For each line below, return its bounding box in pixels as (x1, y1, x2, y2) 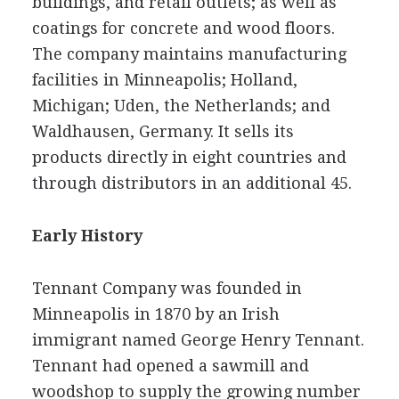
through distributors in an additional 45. (31, 173, 352, 192)
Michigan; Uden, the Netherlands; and (31, 95, 330, 115)
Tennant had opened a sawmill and (31, 355, 309, 375)
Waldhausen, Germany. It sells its (31, 121, 294, 141)
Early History (31, 225, 142, 245)
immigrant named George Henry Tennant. (31, 330, 364, 349)
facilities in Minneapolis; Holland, (31, 69, 297, 89)
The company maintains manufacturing (31, 44, 346, 63)
